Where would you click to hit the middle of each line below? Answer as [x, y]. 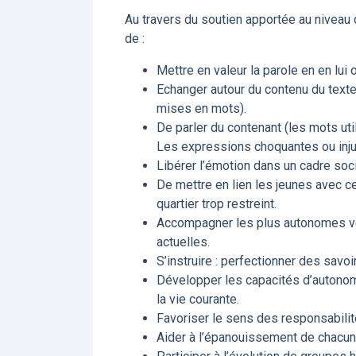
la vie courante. [198, 299]
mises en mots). [201, 108]
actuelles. [183, 242]
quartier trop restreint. [217, 204]
